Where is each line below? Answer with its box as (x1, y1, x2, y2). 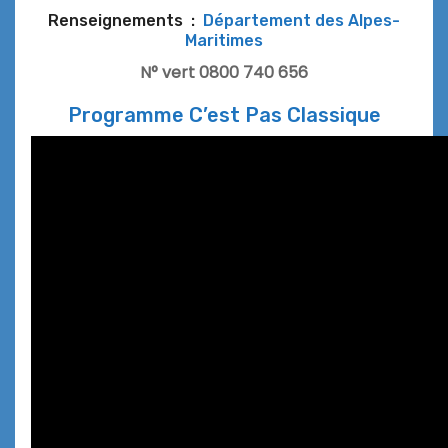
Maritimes (185, 30, 263, 50)
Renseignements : (48, 10, 203, 30)
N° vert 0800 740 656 (140, 60, 308, 84)
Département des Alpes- (203, 10, 400, 30)
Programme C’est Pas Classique (67, 102, 381, 127)
